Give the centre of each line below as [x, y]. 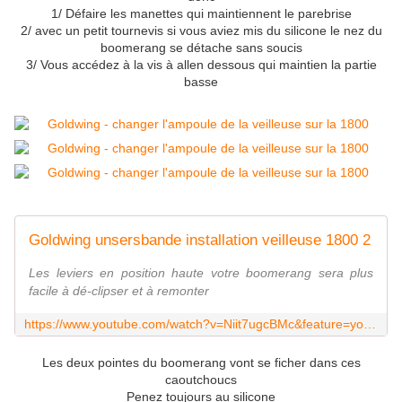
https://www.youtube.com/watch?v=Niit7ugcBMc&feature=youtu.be [370, 324]
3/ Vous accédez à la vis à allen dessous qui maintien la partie [201, 65]
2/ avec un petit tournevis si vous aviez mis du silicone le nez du [201, 31]
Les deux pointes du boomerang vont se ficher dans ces [201, 363]
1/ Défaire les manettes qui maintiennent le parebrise [201, 14]
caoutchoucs [201, 380]
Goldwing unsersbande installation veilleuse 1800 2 [200, 240]
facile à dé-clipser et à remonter [119, 291]
